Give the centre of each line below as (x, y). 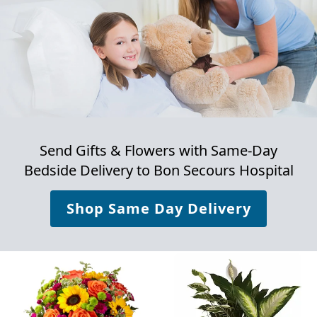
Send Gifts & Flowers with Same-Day (158, 151)
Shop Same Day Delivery (158, 209)
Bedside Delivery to (88, 171)
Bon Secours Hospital (223, 171)
